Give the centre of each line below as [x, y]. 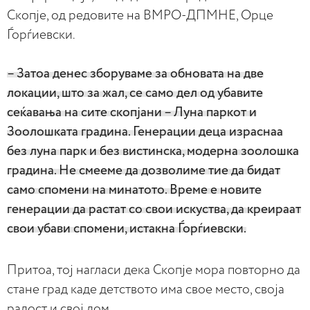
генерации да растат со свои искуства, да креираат [154, 209]
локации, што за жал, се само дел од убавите [135, 93]
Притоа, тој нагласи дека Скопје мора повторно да [154, 270]
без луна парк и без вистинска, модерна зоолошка [153, 151]
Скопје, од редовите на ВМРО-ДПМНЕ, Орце [140, 15]
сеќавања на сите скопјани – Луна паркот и [132, 112]
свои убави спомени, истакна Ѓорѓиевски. [127, 228]
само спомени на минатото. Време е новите [134, 190]
